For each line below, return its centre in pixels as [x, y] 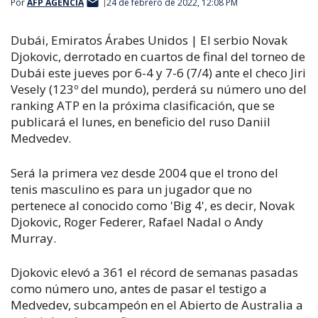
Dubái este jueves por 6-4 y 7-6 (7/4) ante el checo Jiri [158, 73]
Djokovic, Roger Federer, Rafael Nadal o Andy [137, 221]
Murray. [33, 238]
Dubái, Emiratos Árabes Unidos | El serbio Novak [149, 40]
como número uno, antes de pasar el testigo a [139, 289]
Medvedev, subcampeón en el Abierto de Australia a [157, 305]
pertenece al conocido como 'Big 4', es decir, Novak [153, 205]
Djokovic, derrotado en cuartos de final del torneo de [158, 56]
